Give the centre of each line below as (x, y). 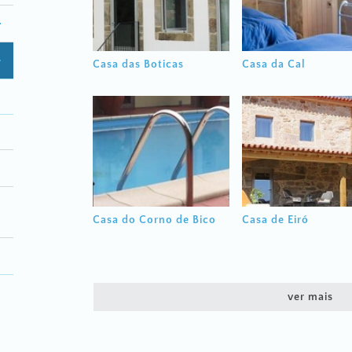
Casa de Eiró (275, 220)
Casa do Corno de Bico (155, 220)
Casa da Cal (273, 64)
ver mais (310, 297)
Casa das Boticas (139, 64)
